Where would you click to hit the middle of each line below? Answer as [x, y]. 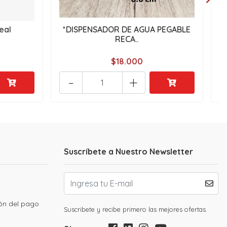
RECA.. [127, 39]
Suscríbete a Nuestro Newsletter [128, 152]
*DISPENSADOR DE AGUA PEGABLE [127, 30]
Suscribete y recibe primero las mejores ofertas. [136, 210]
